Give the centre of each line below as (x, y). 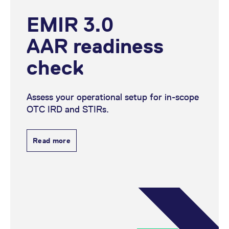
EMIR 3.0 (70, 25)
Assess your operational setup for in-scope (113, 97)
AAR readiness (95, 46)
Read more (52, 141)
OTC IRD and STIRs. (68, 109)
